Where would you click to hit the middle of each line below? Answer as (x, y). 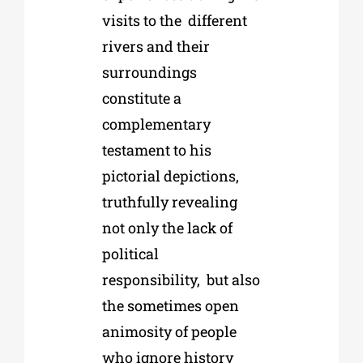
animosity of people (169, 332)
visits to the (141, 21)
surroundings (149, 73)
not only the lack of (167, 228)
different (217, 21)
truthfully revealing (169, 202)
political (130, 254)
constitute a (141, 98)
